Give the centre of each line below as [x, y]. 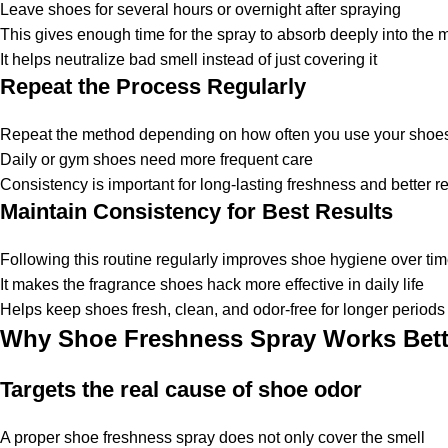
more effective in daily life [332, 284]
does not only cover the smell [320, 437]
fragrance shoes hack [165, 284]
